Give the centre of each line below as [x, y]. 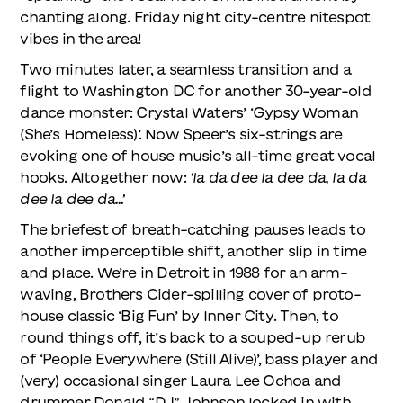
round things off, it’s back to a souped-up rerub [193, 337]
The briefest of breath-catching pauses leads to [193, 229]
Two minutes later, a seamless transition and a [186, 69]
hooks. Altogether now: [105, 177]
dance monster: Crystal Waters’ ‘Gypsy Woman [189, 112]
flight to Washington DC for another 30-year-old [196, 90]
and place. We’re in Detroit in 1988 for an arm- [184, 272]
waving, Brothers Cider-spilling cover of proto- [190, 294]
